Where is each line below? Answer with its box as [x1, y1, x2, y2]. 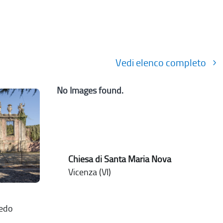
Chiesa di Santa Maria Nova [68, 154, 172, 165]
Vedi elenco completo [115, 57, 207, 69]
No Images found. [57, 85, 124, 97]
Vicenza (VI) [68, 167, 111, 178]
